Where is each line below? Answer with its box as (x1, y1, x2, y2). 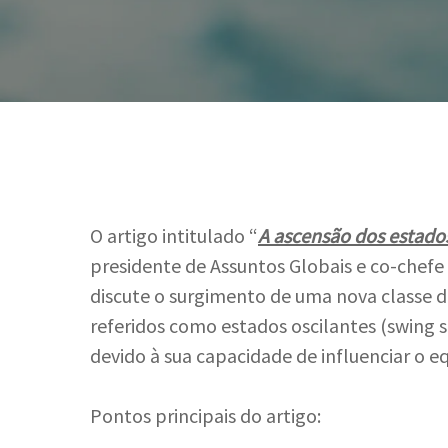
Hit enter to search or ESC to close (90, 385, 377, 410)
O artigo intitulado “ (90, 223, 258, 248)
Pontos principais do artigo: (90, 403, 321, 428)
